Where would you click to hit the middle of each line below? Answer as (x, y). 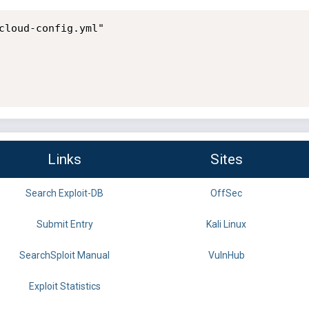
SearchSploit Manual (64, 256)
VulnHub (226, 256)
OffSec (226, 193)
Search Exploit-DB (64, 193)
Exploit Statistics (64, 287)
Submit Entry (64, 225)
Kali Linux (226, 225)
